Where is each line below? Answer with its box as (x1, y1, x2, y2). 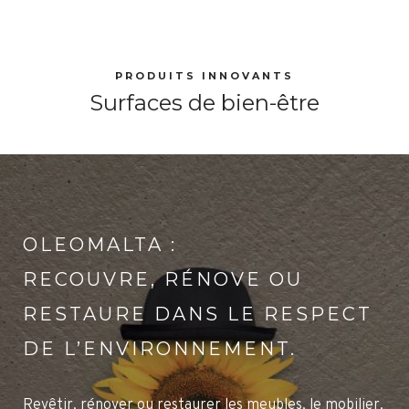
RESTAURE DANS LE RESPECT (23, 302, 372, 325)
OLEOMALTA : (23, 233, 177, 256)
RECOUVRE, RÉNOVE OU (23, 267, 303, 290)
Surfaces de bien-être (89, 89, 320, 116)
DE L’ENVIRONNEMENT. (23, 337, 297, 360)
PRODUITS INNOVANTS (115, 68, 294, 82)
